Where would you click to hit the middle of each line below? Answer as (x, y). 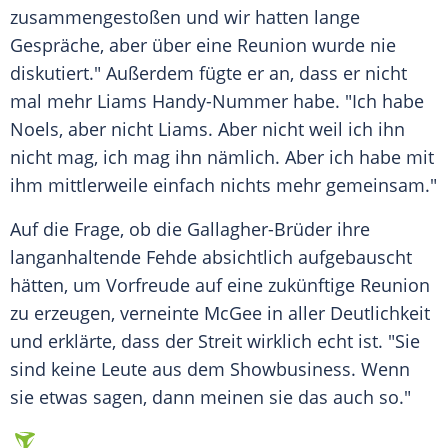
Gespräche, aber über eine (123, 45)
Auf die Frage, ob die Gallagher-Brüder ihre (190, 229)
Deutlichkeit (380, 313)
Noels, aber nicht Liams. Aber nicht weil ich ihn (207, 129)
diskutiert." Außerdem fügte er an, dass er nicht (208, 73)
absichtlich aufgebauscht (304, 257)
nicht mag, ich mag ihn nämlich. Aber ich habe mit (222, 157)
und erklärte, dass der (104, 341)
